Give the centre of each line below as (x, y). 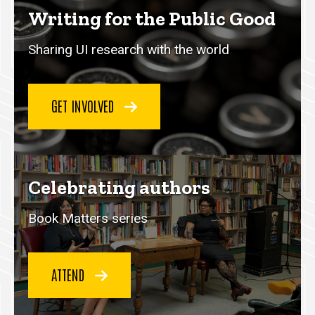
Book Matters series (88, 219)
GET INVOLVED (84, 105)
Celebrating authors (119, 188)
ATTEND (70, 274)
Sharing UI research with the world (129, 50)
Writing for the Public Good (152, 19)
